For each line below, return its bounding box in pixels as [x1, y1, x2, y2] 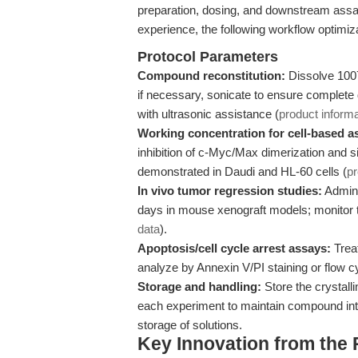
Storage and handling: [137, 280, 261, 293]
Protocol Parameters [137, 49, 278, 65]
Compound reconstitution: [137, 69, 285, 82]
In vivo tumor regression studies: [137, 184, 322, 197]
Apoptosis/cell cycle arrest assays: [137, 241, 331, 255]
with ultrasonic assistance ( [137, 107, 279, 121]
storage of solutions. [137, 318, 242, 332]
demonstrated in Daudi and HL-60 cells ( [137, 165, 347, 178]
